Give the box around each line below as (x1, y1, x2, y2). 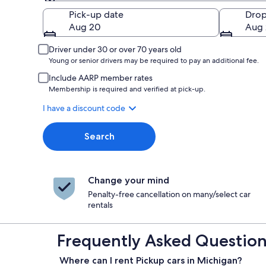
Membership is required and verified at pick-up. (49, 84, 205, 94)
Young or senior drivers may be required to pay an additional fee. (49, 56, 259, 65)
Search (84, 131, 115, 142)
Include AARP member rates (49, 72, 153, 83)
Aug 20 (69, 21, 101, 33)
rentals (88, 199, 113, 210)
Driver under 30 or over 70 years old (49, 44, 182, 55)
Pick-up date (69, 8, 123, 21)
